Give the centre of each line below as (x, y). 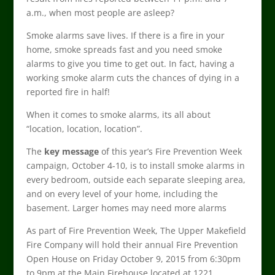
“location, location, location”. (84, 129)
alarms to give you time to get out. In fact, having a (130, 64)
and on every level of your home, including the (122, 194)
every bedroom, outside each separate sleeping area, (136, 180)
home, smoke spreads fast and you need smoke (124, 49)
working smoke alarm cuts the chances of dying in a (133, 78)
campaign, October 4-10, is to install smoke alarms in (135, 165)
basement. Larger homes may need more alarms (126, 208)
